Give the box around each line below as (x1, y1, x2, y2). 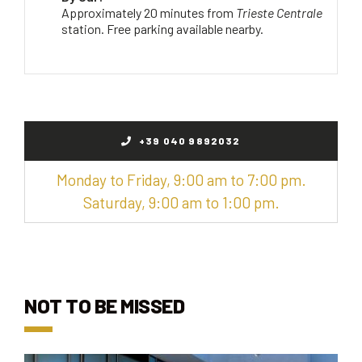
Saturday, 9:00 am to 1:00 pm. (82, 192, 280, 212)
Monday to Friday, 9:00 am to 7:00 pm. (56, 170, 306, 189)
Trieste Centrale (236, 4, 322, 20)
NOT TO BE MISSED (24, 293, 184, 318)
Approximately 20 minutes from (61, 4, 236, 20)
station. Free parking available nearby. (61, 20, 263, 36)
